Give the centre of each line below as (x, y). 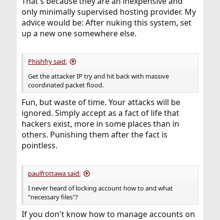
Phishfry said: (47, 62)
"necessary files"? (53, 197)
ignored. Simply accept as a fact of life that (100, 113)
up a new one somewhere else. (79, 34)
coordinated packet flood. (66, 85)
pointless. (39, 146)
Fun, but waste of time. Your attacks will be (101, 102)
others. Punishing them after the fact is (94, 135)
